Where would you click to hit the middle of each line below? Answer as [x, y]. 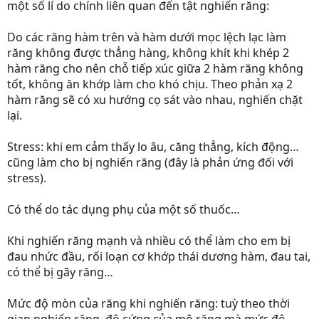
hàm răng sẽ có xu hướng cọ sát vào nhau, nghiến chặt [155, 100]
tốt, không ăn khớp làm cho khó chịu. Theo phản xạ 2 [150, 84]
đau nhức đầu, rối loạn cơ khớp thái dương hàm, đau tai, [159, 256]
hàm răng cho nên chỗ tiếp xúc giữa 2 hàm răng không [155, 68]
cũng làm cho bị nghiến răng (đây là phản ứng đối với [150, 162]
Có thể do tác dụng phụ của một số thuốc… [124, 209]
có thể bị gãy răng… [60, 272]
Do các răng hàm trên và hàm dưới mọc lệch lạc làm [147, 37]
